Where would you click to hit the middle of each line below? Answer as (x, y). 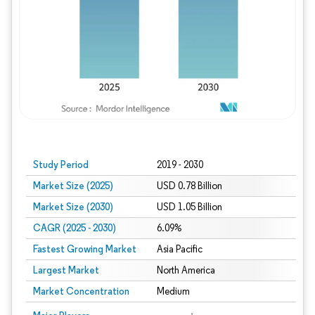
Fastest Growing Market (85, 249)
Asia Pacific (179, 249)
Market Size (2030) (73, 207)
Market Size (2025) (73, 186)
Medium (173, 291)
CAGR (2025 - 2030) (75, 228)
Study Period (61, 165)
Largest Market (66, 270)
